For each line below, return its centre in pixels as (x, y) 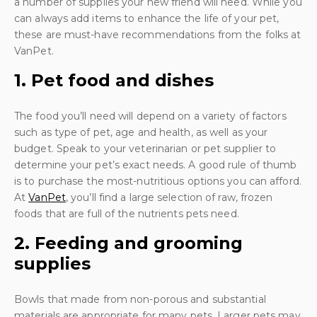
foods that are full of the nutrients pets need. (127, 214)
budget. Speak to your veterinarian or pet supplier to (145, 149)
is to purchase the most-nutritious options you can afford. (158, 181)
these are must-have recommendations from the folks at (158, 35)
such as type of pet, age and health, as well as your (141, 132)
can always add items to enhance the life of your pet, (147, 18)
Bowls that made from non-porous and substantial (140, 299)
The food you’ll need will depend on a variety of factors (150, 116)
